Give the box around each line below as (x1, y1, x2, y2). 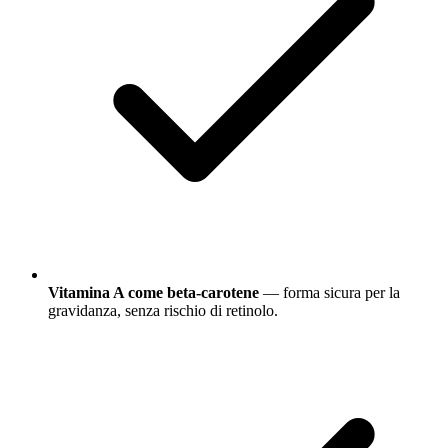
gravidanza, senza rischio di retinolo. (48, 302, 278, 320)
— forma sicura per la (259, 284, 400, 302)
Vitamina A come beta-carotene (48, 284, 259, 302)
